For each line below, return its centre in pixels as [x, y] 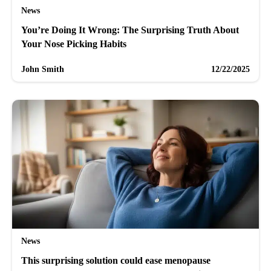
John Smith [43, 69]
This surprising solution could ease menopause [116, 260]
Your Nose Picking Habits [74, 44]
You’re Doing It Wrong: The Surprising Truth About [130, 30]
